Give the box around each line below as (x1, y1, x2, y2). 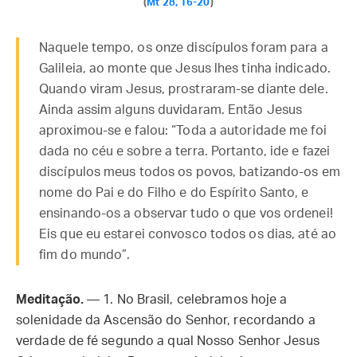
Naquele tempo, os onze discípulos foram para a (39, 41, 328, 54)
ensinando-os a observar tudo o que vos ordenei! (39, 207, 333, 220)
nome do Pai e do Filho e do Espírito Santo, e (39, 186, 309, 199)
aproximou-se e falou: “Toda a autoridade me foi (39, 124, 327, 137)
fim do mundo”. (39, 249, 131, 261)
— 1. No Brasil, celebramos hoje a (84, 293, 288, 306)
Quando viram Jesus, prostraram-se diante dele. (39, 83, 328, 96)
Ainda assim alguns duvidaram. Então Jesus (39, 104, 303, 116)
